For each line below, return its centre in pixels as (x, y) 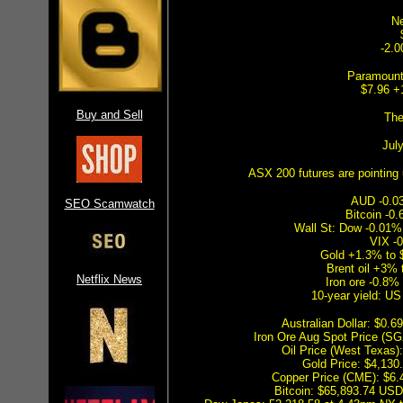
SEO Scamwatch (109, 204)
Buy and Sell (109, 115)
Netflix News (109, 279)
